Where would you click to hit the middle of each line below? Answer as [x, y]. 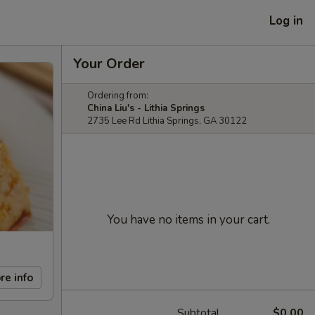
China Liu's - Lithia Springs [146, 108]
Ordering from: [118, 96]
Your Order [109, 64]
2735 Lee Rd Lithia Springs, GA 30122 [167, 121]
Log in [286, 20]
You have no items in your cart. [188, 220]
